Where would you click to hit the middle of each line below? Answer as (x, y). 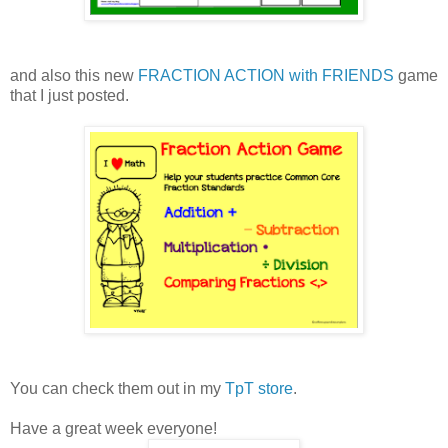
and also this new (74, 75)
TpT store (257, 388)
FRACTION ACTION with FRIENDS (266, 75)
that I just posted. (71, 95)
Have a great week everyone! (113, 428)
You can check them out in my (115, 388)
